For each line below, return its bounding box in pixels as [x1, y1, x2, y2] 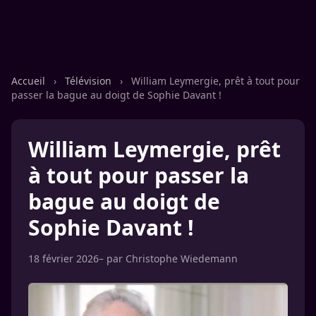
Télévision [65, 74, 114, 87]
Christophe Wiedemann [126, 252, 238, 265]
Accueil [11, 74, 48, 87]
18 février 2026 [28, 252, 99, 265]
